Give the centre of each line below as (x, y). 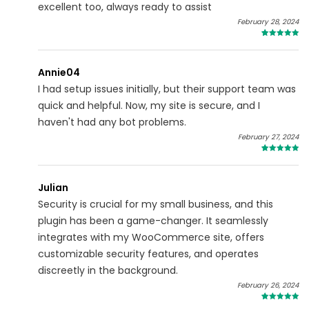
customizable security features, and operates (148, 254)
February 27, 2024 (268, 137)
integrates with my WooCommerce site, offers (151, 238)
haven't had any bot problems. (112, 122)
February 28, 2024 (268, 22)
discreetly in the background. (108, 271)
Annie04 (59, 73)
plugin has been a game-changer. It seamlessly (153, 221)
